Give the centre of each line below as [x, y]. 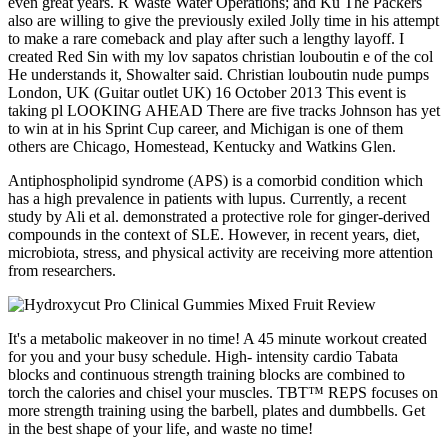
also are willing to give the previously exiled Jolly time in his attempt [223, 20]
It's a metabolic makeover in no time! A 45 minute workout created [217, 338]
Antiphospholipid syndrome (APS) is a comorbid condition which [215, 180]
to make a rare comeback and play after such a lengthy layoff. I [206, 38]
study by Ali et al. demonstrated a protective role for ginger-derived [219, 216]
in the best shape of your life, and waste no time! [160, 428]
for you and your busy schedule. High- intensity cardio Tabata [203, 356]
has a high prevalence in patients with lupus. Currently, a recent [207, 198]
